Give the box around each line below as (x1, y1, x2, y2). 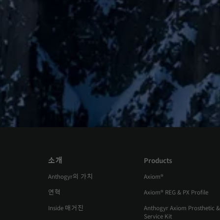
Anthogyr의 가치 (48, 172, 93, 182)
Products (144, 156, 172, 166)
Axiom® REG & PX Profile (144, 188, 208, 197)
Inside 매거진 (48, 204, 84, 213)
